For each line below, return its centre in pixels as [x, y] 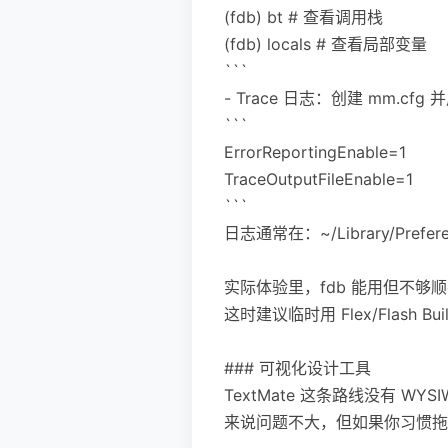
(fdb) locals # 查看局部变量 [325, 43]
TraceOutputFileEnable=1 [318, 178]
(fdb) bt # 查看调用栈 [303, 16]
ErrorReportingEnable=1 [315, 151]
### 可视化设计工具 [297, 367]
